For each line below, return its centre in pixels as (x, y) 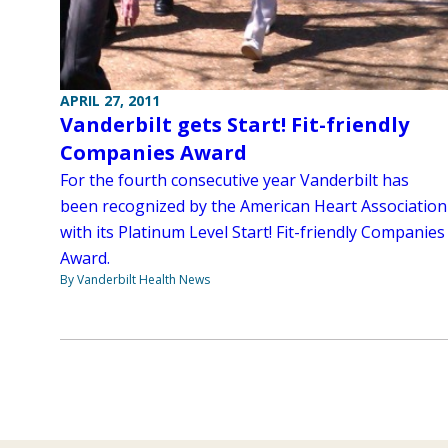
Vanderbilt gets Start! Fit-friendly (234, 125)
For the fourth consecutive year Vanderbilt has (234, 180)
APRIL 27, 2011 (110, 101)
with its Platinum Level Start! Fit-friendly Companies (252, 232)
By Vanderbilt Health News (135, 280)
